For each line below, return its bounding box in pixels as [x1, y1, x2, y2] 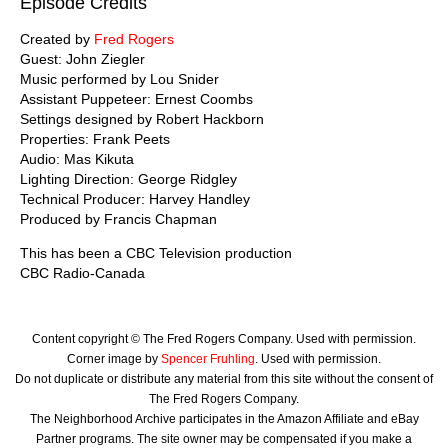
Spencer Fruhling [161, 351, 255, 366]
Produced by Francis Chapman [20, 210, 217, 227]
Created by [20, 30, 94, 47]
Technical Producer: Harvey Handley [20, 190, 250, 207]
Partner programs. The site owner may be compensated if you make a [36, 431, 412, 446]
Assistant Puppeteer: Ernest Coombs [20, 90, 253, 107]
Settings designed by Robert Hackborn [20, 110, 264, 127]
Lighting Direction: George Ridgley [20, 170, 237, 187]
